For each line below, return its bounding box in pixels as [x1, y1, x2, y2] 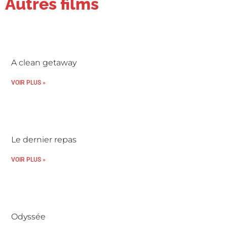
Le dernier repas [11, 135, 77, 144]
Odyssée [11, 212, 46, 221]
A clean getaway [11, 58, 77, 67]
